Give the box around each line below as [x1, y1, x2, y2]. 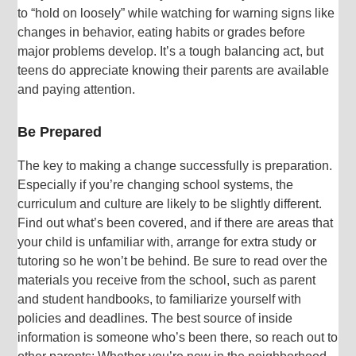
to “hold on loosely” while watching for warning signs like [17, 6, 335, 20]
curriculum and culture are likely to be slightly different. [17, 196, 323, 211]
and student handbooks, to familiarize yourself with [17, 292, 302, 306]
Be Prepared [17, 123, 103, 140]
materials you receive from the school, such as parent [17, 273, 316, 287]
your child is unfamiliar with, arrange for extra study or [17, 234, 317, 249]
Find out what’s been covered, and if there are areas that [17, 215, 334, 230]
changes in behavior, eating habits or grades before [17, 25, 306, 39]
